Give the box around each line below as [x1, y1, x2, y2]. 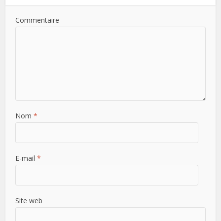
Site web [15, 195, 43, 205]
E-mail [15, 153, 37, 163]
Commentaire [15, 15, 60, 25]
